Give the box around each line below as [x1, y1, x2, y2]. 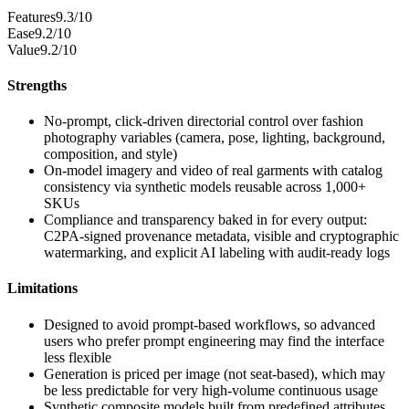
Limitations [7, 280, 78, 297]
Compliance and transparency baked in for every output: [44, 212, 367, 228]
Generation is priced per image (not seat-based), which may [44, 365, 385, 382]
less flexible [44, 349, 111, 365]
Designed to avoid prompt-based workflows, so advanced [44, 316, 375, 332]
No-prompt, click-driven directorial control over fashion [44, 113, 363, 130]
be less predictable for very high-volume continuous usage [44, 382, 378, 398]
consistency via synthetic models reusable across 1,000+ [44, 179, 366, 195]
